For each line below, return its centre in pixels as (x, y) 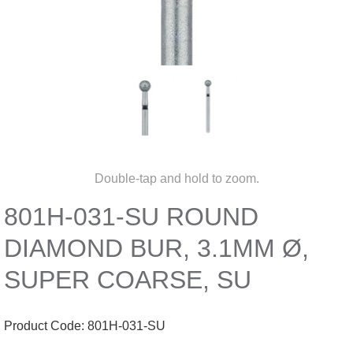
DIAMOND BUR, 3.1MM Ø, (156, 248)
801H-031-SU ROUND (131, 217)
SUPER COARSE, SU (128, 280)
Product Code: (46, 326)
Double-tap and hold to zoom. (176, 178)
